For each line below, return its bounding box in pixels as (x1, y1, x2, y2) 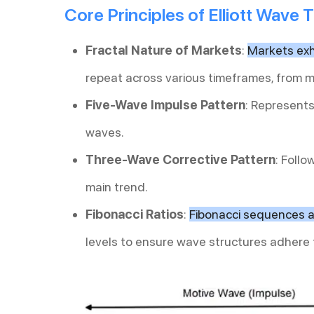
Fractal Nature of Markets (86, 43, 242, 58)
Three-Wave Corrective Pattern (86, 152, 275, 168)
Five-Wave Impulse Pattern (86, 97, 245, 113)
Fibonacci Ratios (86, 207, 184, 222)
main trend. (86, 179, 148, 195)
